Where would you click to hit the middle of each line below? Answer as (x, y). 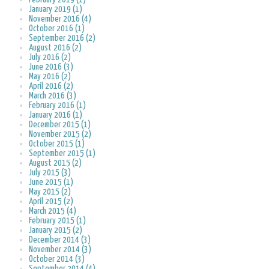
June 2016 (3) (51, 67)
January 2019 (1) (56, 10)
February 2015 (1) (57, 221)
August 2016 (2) (55, 48)
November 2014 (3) (60, 250)
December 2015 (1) (60, 125)
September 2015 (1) (62, 154)
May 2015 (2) (50, 192)
